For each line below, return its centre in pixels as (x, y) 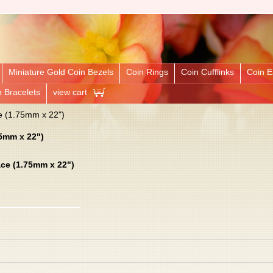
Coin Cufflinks (207, 72)
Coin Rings (147, 72)
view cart (70, 92)
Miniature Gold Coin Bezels (61, 72)
